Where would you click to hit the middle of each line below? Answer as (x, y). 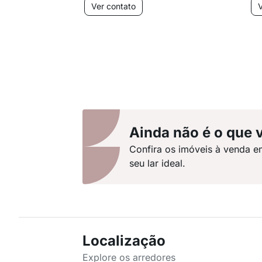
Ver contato (113, 6)
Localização (124, 241)
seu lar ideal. (158, 163)
